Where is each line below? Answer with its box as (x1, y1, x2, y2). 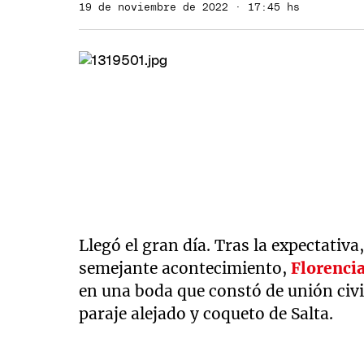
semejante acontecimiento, (79, 258, 292, 278)
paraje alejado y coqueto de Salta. (79, 304, 334, 323)
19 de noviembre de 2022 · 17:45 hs (79, 2, 301, 13)
